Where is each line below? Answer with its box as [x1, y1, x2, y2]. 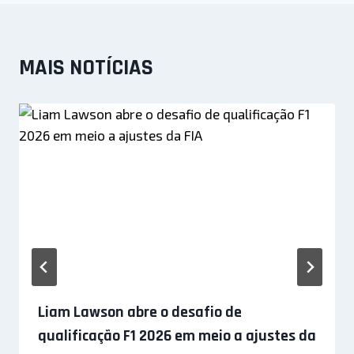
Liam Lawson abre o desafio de [38, 301, 242, 322]
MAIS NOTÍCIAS [19, 53, 153, 82]
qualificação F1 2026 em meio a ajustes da [38, 325, 316, 346]
